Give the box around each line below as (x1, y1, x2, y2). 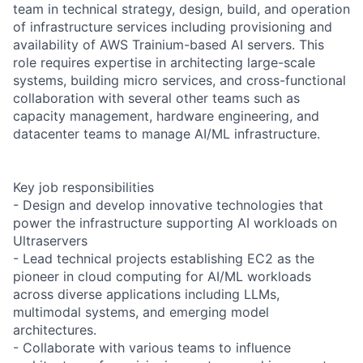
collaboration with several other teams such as (13, 89, 300, 106)
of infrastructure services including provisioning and (13, 18, 332, 35)
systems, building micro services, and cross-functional (13, 71, 346, 88)
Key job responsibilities (13, 178, 154, 195)
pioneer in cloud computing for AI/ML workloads (13, 267, 311, 284)
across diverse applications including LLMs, (13, 285, 280, 302)
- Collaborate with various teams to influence (13, 339, 291, 356)
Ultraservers (13, 232, 88, 249)
